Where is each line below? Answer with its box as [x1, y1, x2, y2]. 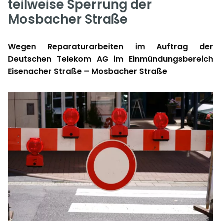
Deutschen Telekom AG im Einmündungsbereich [8, 53, 213, 65]
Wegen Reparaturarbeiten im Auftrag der [8, 41, 213, 52]
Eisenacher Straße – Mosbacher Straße [8, 66, 167, 77]
